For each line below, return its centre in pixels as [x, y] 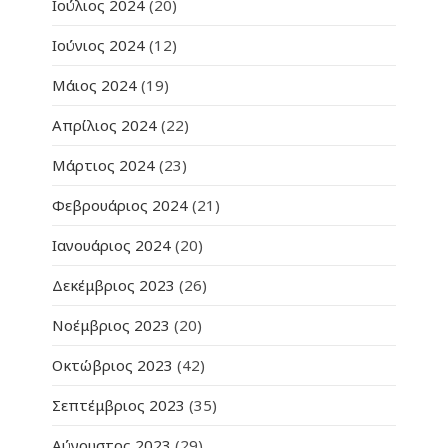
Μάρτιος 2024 [104, 164]
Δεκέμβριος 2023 [114, 284]
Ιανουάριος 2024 [112, 244]
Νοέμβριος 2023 [111, 324]
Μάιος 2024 [95, 84]
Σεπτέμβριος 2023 [119, 404]
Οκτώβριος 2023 [113, 364]
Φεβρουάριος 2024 [120, 204]
